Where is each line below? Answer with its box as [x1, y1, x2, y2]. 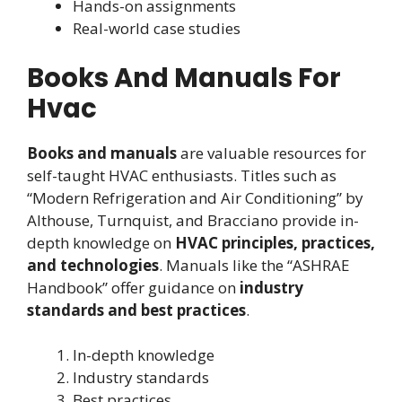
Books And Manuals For [27, 59, 341, 96]
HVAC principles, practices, [175, 232, 375, 253]
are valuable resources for [177, 142, 366, 163]
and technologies [27, 254, 159, 275]
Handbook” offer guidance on [27, 276, 240, 298]
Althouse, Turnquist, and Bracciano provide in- [27, 209, 359, 231]
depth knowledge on [27, 232, 175, 253]
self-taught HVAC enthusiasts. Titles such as [27, 164, 336, 186]
